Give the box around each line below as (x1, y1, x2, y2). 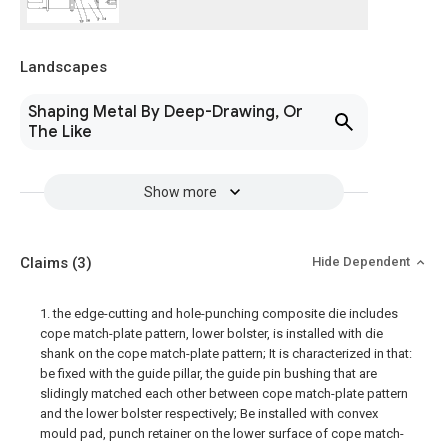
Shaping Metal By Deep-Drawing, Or (28, 102, 303, 122)
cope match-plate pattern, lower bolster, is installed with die (40, 326, 383, 341)
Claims (20, 254, 72, 272)
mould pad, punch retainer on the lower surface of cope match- (40, 426, 404, 441)
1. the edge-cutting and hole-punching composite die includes (40, 306, 398, 321)
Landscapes (20, 58, 107, 76)
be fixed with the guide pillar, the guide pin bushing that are (40, 366, 377, 381)
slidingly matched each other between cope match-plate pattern (40, 386, 408, 401)
